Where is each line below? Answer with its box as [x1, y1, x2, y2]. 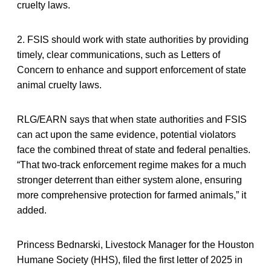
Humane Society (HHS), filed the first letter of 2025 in [17, 254, 243, 265]
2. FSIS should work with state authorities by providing [17, 34, 249, 45]
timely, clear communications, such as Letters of [17, 49, 220, 60]
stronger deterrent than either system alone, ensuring [17, 174, 242, 185]
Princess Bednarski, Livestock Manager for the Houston [17, 239, 254, 250]
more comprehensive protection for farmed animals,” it [17, 189, 246, 200]
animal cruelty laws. [17, 79, 102, 90]
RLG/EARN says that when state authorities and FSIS [17, 114, 247, 125]
